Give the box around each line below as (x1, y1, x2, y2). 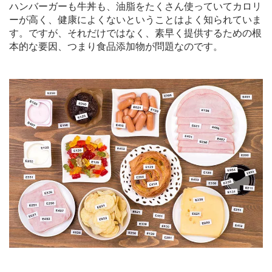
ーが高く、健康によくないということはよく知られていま (9, 14, 262, 25)
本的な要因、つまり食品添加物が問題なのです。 (9, 41, 223, 52)
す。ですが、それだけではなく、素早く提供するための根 (9, 27, 262, 38)
